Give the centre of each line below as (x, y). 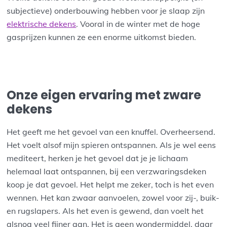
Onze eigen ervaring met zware (104, 95)
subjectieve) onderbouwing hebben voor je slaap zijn (106, 11)
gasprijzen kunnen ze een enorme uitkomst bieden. (102, 37)
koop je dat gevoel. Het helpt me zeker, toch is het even (110, 185)
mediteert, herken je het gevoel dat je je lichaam (98, 158)
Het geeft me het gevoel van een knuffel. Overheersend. (111, 132)
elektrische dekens (42, 24)
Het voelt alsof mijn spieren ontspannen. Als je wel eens (111, 145)
